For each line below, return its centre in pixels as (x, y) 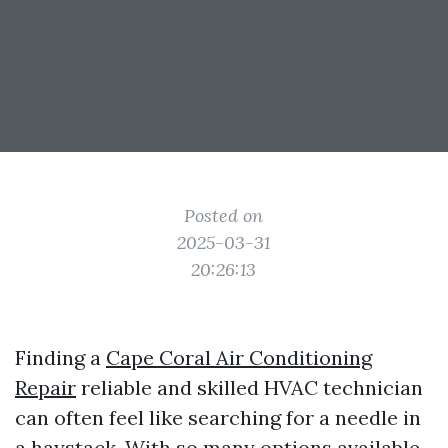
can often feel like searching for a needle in (218, 417)
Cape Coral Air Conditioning (239, 357)
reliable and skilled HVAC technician (249, 387)
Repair (45, 387)
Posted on (224, 215)
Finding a (60, 357)
